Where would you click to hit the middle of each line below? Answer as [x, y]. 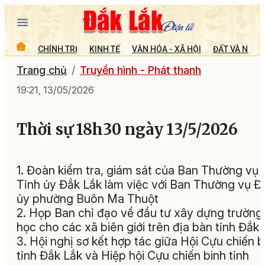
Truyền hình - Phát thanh [140, 70]
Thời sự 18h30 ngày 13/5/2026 [127, 130]
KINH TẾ [105, 49]
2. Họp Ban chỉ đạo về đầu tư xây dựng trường [140, 213]
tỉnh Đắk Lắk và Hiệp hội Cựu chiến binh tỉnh [133, 256]
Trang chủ [42, 70]
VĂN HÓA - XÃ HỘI [167, 49]
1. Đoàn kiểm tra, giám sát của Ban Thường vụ [138, 171]
